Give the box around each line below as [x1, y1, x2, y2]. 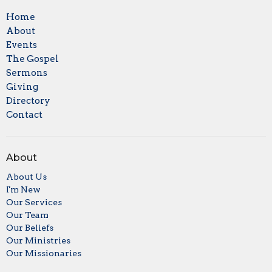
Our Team [6, 209, 49, 220]
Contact [6, 109, 42, 121]
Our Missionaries [6, 248, 81, 258]
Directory [6, 95, 50, 107]
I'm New [6, 184, 41, 194]
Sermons [6, 67, 47, 79]
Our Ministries [6, 235, 70, 245]
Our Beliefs [6, 222, 53, 233]
